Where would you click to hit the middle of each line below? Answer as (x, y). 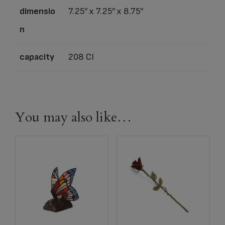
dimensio (37, 11)
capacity (37, 57)
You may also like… (73, 117)
